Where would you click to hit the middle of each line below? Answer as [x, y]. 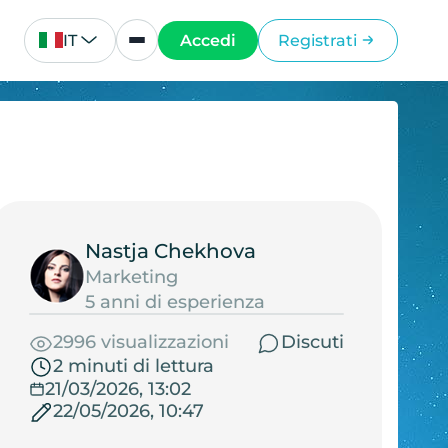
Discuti [312, 342]
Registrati [317, 40]
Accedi [208, 40]
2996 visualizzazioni [140, 342]
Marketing [131, 276]
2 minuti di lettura [133, 366]
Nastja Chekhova [170, 250]
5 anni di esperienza [174, 301]
